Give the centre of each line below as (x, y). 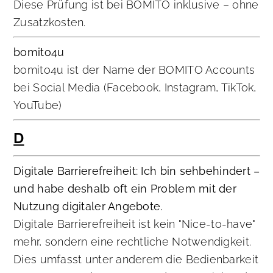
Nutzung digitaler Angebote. (88, 207)
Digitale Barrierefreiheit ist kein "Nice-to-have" (135, 224)
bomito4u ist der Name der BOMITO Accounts (134, 70)
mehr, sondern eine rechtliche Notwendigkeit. (133, 242)
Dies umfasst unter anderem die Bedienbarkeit (136, 260)
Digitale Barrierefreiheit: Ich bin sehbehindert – (137, 171)
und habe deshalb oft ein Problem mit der (125, 189)
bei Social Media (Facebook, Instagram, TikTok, (135, 88)
